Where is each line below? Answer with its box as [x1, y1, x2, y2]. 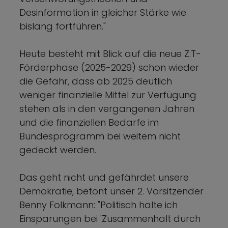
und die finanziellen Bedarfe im [19, 116, 159, 129]
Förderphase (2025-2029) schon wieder [19, 61, 199, 74]
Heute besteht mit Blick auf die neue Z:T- [19, 47, 201, 60]
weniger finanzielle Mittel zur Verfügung [19, 88, 196, 101]
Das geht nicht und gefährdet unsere [19, 170, 189, 184]
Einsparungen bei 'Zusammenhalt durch [19, 212, 201, 225]
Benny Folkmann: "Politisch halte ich [19, 198, 178, 211]
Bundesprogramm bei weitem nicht [19, 129, 181, 142]
